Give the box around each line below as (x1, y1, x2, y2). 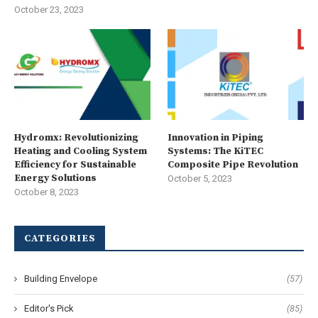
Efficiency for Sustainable (14, 158, 136, 172)
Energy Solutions (14, 172, 97, 185)
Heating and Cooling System (14, 145, 147, 158)
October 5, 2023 (168, 173, 233, 185)
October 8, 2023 (14, 187, 79, 198)
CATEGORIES (24, 232, 96, 246)
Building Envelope (24, 273, 97, 285)
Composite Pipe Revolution (168, 158, 299, 172)
